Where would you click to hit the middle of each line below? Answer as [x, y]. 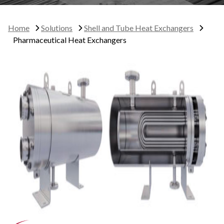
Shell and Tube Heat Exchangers [139, 27]
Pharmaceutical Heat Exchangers [70, 39]
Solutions [57, 27]
